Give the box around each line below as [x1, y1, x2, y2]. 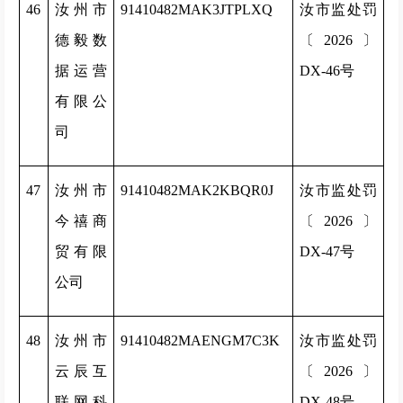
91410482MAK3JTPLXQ [121, 2, 273, 17]
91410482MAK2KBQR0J [121, 183, 273, 198]
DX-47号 [300, 244, 354, 259]
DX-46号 [300, 63, 354, 78]
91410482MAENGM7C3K [121, 333, 280, 348]
